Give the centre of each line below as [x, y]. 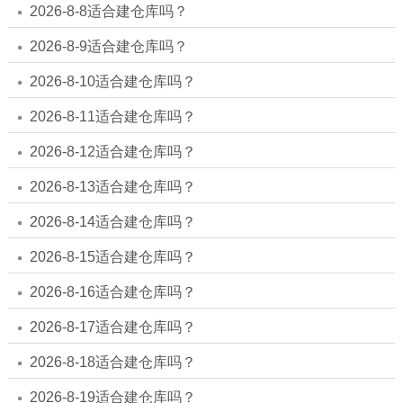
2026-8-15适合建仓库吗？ [112, 257]
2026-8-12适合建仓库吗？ [112, 152]
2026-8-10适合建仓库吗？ [112, 82]
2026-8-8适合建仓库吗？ [108, 12]
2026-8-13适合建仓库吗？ [112, 187]
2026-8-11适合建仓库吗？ [112, 117]
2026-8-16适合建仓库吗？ [112, 292]
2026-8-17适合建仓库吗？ [112, 327]
